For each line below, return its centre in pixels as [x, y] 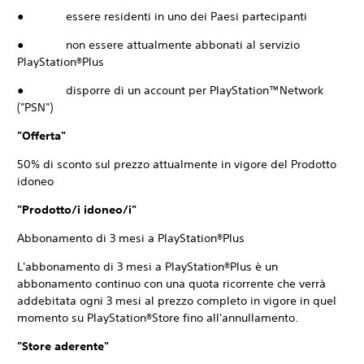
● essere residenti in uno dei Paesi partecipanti [162, 16]
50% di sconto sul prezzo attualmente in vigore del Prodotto [177, 164]
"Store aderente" [81, 346]
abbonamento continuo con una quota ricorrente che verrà [171, 284]
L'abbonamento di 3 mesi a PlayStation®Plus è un [147, 266]
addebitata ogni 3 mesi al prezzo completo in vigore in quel [177, 301]
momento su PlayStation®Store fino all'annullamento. [158, 318]
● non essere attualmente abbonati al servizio [158, 45]
